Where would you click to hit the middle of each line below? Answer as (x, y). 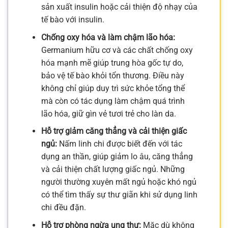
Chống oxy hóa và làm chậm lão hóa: (108, 37)
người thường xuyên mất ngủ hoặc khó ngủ (119, 182)
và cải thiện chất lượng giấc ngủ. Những (113, 169)
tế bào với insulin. (73, 20)
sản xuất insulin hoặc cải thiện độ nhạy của (119, 7)
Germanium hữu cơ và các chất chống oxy (117, 50)
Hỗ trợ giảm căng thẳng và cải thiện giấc (114, 131)
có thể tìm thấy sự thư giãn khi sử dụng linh (119, 195)
